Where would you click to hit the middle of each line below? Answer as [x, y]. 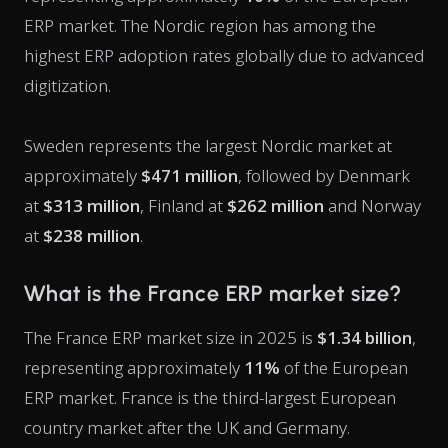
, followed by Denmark [324, 175]
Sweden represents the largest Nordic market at [208, 145]
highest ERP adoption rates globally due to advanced [224, 55]
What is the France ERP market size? [212, 293]
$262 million [277, 205]
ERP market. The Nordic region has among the [200, 25]
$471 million [189, 175]
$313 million [91, 205]
